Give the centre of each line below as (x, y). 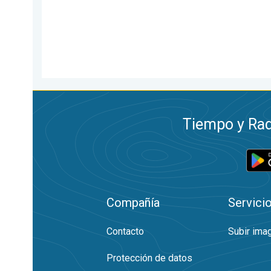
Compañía (133, 203)
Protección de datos (149, 258)
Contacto (125, 231)
